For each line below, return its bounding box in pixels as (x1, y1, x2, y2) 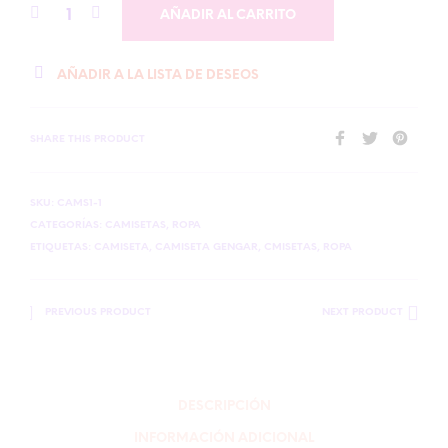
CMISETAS (264, 242, 317, 253)
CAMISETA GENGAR (155, 242, 258, 253)
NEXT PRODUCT (322, 307, 403, 318)
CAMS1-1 (57, 198, 102, 209)
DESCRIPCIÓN (177, 399, 271, 413)
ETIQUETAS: (30, 242, 94, 253)
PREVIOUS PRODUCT (45, 307, 151, 318)
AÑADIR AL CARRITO (160, 9, 296, 22)
